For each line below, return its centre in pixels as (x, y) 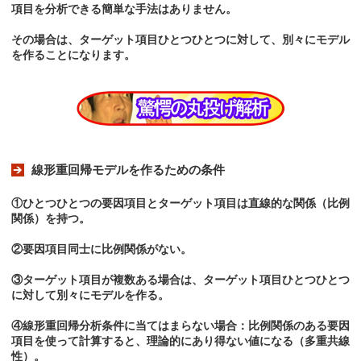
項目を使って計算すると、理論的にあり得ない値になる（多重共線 (180, 341)
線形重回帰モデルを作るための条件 (128, 170)
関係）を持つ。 (51, 219)
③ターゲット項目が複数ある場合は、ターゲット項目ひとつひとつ (180, 280)
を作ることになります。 (73, 55)
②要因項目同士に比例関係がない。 (102, 249)
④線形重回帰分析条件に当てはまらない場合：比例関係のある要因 (180, 326)
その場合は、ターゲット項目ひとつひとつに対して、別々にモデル (180, 40)
